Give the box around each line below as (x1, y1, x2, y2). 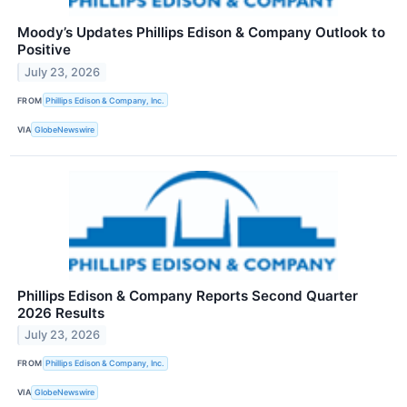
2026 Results (17, 303, 104, 322)
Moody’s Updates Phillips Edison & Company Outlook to (17, 24, 385, 42)
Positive (17, 41, 71, 59)
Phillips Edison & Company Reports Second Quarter (17, 286, 358, 304)
